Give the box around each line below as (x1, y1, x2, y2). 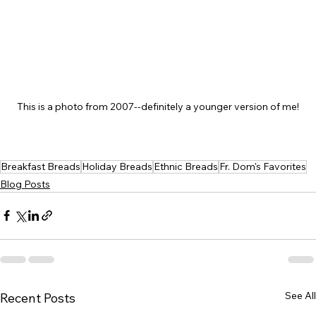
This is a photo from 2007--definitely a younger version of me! (17, 99, 299, 113)
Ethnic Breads (154, 159, 218, 173)
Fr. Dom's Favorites (219, 159, 306, 173)
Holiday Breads (82, 159, 152, 173)
